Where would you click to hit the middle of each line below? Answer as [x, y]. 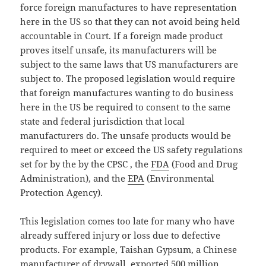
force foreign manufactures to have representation [129, 7]
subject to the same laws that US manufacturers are [129, 64]
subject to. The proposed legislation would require [128, 79]
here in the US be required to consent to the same [126, 107]
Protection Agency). [62, 193]
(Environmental [180, 178]
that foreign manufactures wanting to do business [127, 93]
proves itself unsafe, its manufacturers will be [119, 50]
